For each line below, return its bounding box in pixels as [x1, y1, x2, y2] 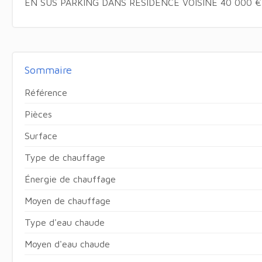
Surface [24, 130, 57, 141]
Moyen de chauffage [24, 195, 111, 206]
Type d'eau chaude [24, 216, 105, 227]
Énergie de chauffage [24, 173, 116, 184]
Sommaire [24, 63, 72, 76]
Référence [24, 87, 67, 98]
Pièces [24, 108, 52, 119]
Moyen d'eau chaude [24, 238, 110, 249]
